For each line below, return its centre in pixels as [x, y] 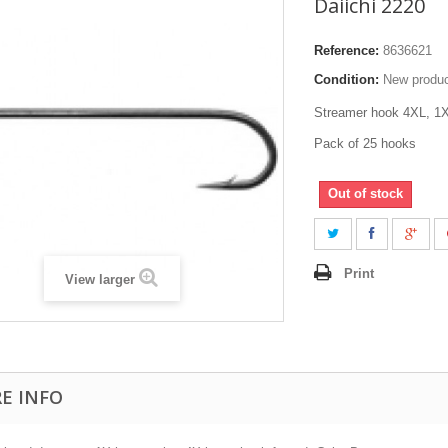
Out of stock [365, 193]
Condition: [346, 79]
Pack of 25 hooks [365, 143]
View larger [100, 279]
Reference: [346, 50]
